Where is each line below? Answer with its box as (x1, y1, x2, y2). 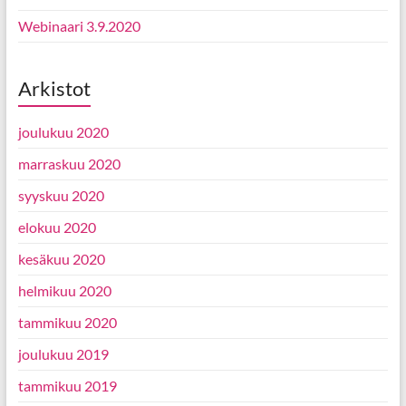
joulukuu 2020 (17, 123, 109, 140)
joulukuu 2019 (17, 345, 109, 362)
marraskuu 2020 (17, 155, 121, 172)
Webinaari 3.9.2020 (17, 17, 140, 34)
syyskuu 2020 (17, 187, 104, 204)
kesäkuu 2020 (17, 250, 105, 267)
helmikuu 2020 (17, 282, 111, 299)
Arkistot (17, 76, 91, 101)
